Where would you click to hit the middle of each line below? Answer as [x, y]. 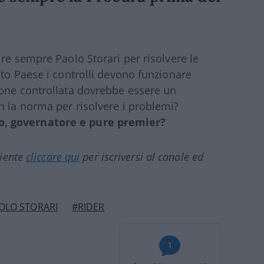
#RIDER [88, 207]
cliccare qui [53, 157]
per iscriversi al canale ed [142, 157]
